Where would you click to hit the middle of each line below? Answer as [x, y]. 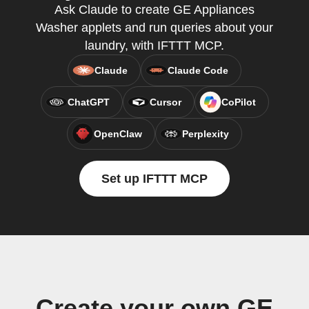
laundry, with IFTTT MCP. [154, 46]
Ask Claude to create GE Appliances [154, 10]
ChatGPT [88, 102]
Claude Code [198, 70]
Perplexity [206, 134]
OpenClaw [118, 134]
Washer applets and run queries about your [154, 28]
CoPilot [238, 102]
